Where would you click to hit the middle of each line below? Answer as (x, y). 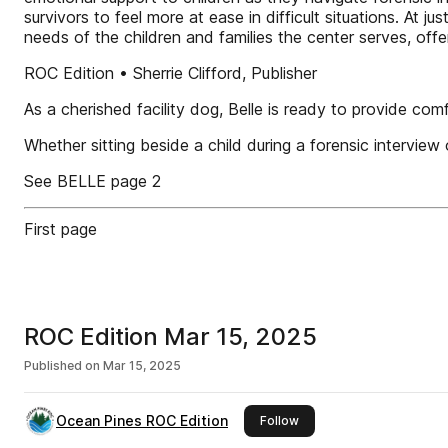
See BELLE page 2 (92, 181)
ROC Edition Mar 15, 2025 (170, 336)
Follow (279, 420)
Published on (62, 365)
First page (60, 229)
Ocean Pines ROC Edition (142, 420)
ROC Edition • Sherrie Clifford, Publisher (170, 73)
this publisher (338, 419)
